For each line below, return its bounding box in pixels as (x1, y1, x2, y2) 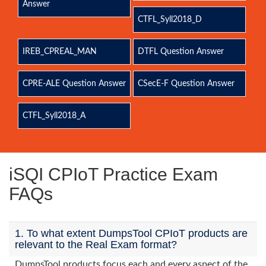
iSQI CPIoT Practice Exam (9, 164, 218, 184)
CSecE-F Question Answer (137, 80, 235, 88)
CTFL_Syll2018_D (137, 15, 202, 24)
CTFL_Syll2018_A (23, 112, 85, 120)
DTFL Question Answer (137, 47, 224, 56)
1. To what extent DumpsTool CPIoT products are (15, 227, 248, 239)
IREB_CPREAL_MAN (23, 47, 97, 56)
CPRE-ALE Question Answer (23, 80, 126, 88)
